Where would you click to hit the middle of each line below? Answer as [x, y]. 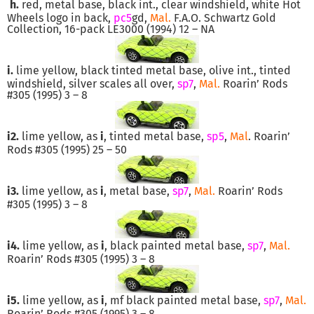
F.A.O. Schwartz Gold [224, 18]
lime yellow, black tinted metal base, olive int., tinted [152, 70]
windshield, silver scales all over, [92, 83]
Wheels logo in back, [60, 18]
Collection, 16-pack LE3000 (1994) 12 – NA [111, 29]
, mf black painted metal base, [184, 300]
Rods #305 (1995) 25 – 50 [67, 149]
